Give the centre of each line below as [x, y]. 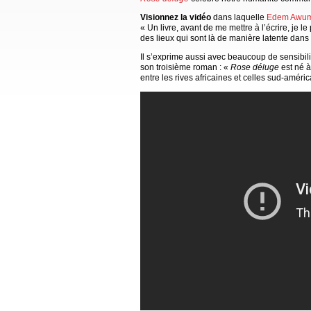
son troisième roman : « [185, 67]
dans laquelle [239, 17]
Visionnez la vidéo [176, 17]
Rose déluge [255, 67]
